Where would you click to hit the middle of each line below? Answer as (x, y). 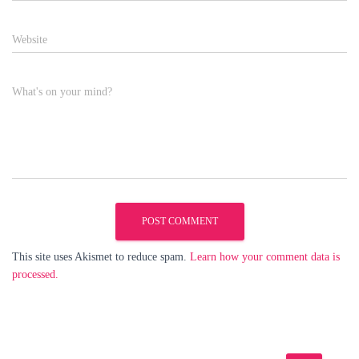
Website (30, 40)
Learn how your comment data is (265, 257)
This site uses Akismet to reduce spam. (101, 257)
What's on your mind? (62, 92)
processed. (35, 274)
